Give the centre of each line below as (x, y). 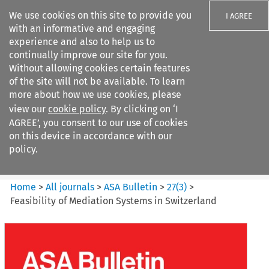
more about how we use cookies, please (95, 95)
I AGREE (239, 16)
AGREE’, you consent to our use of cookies (98, 123)
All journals (71, 187)
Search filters (110, 83)
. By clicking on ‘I (142, 109)
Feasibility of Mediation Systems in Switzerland (114, 201)
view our (29, 109)
